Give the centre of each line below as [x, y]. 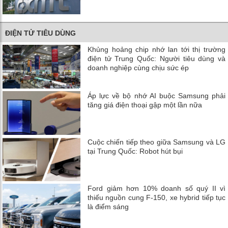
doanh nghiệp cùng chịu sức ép [138, 68]
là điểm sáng [108, 207]
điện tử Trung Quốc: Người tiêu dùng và [156, 59]
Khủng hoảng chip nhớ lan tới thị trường [156, 50]
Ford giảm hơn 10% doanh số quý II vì [156, 189]
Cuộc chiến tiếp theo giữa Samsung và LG [156, 142]
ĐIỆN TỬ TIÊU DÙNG [40, 33]
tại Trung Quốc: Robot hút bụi [135, 151]
